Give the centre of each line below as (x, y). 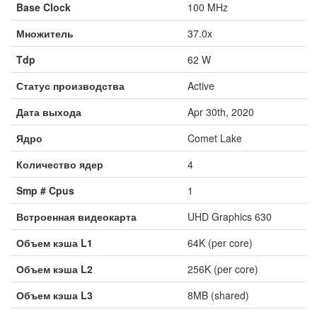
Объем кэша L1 (54, 242)
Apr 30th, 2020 (221, 111)
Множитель (45, 33)
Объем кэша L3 (54, 295)
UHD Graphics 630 (230, 216)
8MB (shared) (218, 295)
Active (201, 85)
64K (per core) (220, 242)
